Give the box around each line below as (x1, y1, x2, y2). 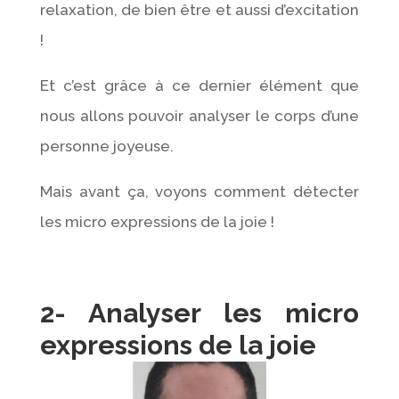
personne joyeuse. (39, 136, 174, 155)
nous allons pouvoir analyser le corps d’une (39, 106, 360, 125)
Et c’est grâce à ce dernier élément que (39, 76, 360, 94)
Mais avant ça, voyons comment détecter (39, 182, 360, 200)
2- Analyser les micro (39, 297, 360, 329)
